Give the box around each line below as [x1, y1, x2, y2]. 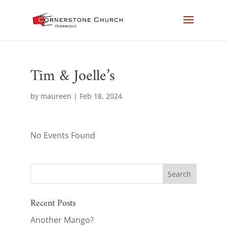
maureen [40, 91, 71, 101]
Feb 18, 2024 [79, 91, 122, 101]
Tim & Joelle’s [30, 63, 115, 90]
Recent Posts [30, 196, 75, 211]
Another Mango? [30, 214, 94, 225]
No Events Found [30, 130, 95, 141]
